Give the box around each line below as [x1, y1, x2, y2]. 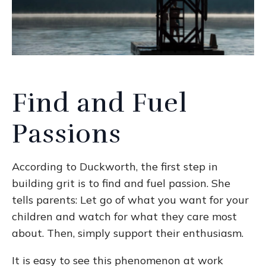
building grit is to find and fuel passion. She [12, 176, 230, 190]
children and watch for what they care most [12, 209, 237, 223]
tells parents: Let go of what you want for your [12, 192, 249, 207]
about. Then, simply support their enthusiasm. [12, 226, 243, 240]
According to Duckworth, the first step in [12, 159, 218, 173]
